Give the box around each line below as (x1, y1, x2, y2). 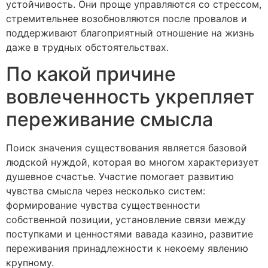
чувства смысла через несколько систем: (6, 185, 205, 197)
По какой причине (6, 62, 176, 86)
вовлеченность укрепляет (6, 85, 254, 109)
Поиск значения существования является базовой (6, 142, 247, 154)
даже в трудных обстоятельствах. (6, 41, 169, 54)
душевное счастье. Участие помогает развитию (6, 170, 234, 183)
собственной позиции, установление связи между (6, 214, 246, 226)
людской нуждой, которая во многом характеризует (6, 156, 259, 169)
